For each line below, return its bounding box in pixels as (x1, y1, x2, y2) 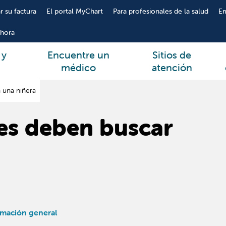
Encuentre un (47, 48, 110, 61)
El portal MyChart (46, 7, 103, 16)
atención (151, 61, 192, 74)
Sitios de (152, 48, 192, 61)
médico (61, 61, 96, 74)
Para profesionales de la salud (112, 7, 208, 16)
